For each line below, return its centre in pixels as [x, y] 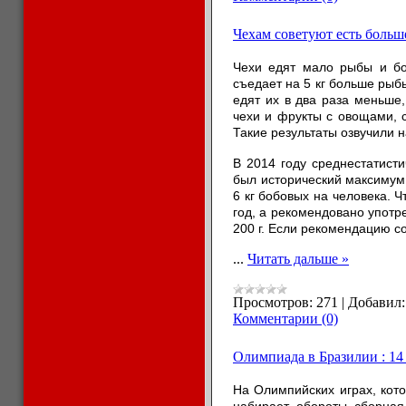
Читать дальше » [298, 259]
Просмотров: [273, 302]
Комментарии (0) [285, 319]
